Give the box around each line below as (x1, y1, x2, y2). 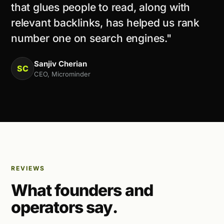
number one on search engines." (11, 32, 171, 44)
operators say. (11, 197, 117, 217)
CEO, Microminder (34, 69, 90, 78)
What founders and (11, 180, 153, 200)
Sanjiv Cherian (34, 58, 87, 68)
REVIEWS (11, 164, 45, 172)
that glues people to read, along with (11, 1, 190, 13)
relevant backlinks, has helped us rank (11, 16, 200, 29)
